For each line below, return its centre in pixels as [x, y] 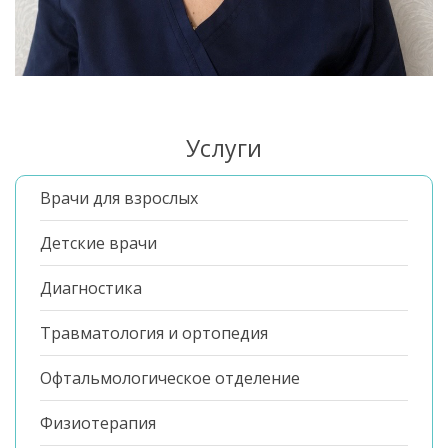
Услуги [224, 148]
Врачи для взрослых [119, 198]
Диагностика [91, 288]
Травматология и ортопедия [154, 333]
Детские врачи [98, 243]
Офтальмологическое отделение [170, 378]
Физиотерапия [98, 423]
